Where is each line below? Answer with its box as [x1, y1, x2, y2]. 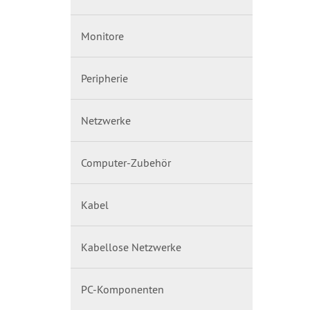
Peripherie [81, 71, 128, 85]
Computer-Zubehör [81, 156, 171, 170]
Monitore [81, 29, 124, 43]
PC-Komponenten [81, 282, 164, 296]
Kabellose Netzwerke [81, 240, 181, 254]
